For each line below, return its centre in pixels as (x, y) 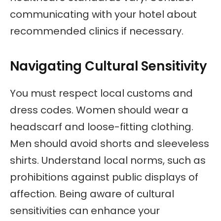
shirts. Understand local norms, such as (108, 161)
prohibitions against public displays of (104, 177)
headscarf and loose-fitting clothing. (102, 127)
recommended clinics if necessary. (97, 31)
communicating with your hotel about (103, 15)
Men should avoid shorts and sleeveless (110, 144)
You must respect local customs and (101, 93)
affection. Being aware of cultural (92, 194)
